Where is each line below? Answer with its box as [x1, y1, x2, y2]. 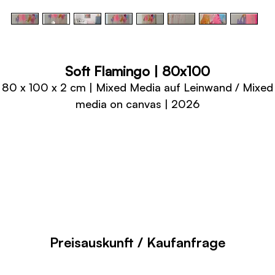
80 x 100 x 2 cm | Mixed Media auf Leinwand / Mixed [2, 80, 273, 94]
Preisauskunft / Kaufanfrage [49, 234, 225, 250]
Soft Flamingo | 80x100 [65, 63, 210, 79]
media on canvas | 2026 [76, 97, 199, 110]
